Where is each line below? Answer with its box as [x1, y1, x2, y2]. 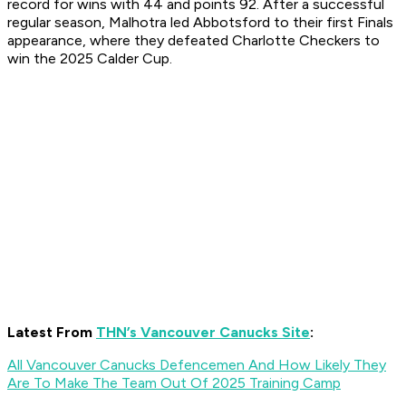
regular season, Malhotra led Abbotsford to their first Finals [7, 14, 393, 32]
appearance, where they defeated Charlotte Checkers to [7, 32, 380, 50]
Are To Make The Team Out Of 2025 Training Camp [7, 374, 341, 392]
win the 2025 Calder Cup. [7, 50, 176, 68]
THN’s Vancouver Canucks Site [96, 324, 310, 342]
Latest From [7, 324, 96, 342]
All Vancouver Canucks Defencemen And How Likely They [7, 356, 386, 374]
